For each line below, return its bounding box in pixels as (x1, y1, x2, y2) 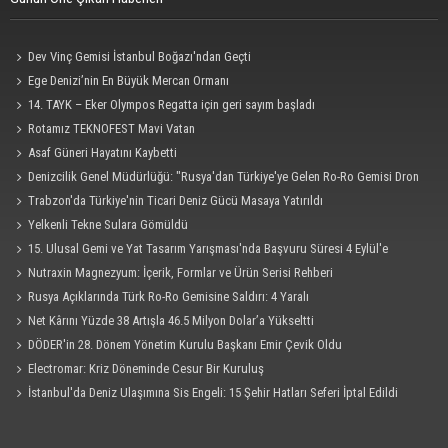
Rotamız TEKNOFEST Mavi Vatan (28, 120, 196, 136)
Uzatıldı (10, 264, 50, 280)
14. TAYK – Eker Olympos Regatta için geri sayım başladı (28, 96, 316, 112)
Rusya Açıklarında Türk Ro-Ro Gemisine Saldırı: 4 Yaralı (28, 288, 310, 304)
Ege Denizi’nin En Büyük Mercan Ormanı (28, 72, 230, 88)
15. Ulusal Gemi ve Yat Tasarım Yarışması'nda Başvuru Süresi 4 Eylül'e (28, 240, 389, 256)
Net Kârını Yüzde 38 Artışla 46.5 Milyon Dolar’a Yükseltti (28, 312, 315, 328)
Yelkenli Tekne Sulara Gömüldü (28, 216, 189, 232)
